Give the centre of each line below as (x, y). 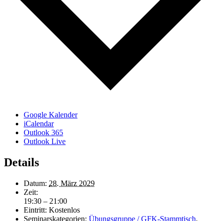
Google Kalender (51, 115)
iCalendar (39, 124)
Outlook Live (45, 142)
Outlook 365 (43, 133)
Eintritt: (35, 210)
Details (21, 163)
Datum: (35, 184)
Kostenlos (64, 210)
